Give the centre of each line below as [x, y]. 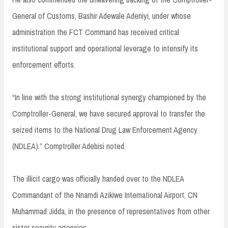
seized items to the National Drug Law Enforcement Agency [105, 130]
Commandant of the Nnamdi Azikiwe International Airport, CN [105, 195]
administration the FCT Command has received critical [96, 32]
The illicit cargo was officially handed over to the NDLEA [98, 178]
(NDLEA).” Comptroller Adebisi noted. [69, 146]
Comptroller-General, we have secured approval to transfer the [109, 113]
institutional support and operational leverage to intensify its [105, 48]
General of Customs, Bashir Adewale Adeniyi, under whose [102, 16]
